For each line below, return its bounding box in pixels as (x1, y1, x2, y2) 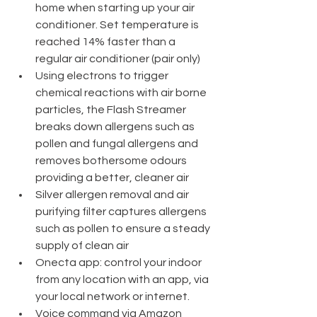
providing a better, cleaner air (35, 171, 189, 183)
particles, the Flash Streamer (35, 103, 188, 115)
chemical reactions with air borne (35, 86, 209, 98)
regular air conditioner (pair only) (35, 52, 200, 64)
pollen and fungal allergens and (35, 137, 200, 149)
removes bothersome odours (35, 154, 189, 166)
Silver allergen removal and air (35, 188, 191, 200)
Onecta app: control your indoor (35, 256, 204, 268)
